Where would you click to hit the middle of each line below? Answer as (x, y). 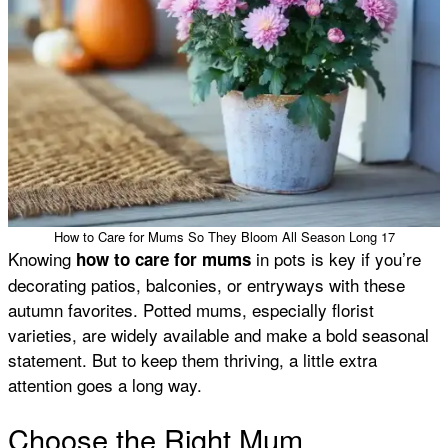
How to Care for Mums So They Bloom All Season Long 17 (224, 236)
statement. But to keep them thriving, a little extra (192, 359)
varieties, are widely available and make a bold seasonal (218, 334)
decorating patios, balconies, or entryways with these (206, 284)
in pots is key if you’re (336, 258)
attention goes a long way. (105, 384)
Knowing (42, 258)
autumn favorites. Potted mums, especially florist (191, 309)
